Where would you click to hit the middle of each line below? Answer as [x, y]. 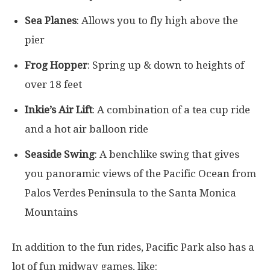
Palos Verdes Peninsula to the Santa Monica [130, 193]
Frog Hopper [56, 65]
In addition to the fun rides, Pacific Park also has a [133, 247]
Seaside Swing [60, 155]
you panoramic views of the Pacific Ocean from [140, 174]
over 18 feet [53, 85]
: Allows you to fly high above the [157, 21]
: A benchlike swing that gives [167, 155]
